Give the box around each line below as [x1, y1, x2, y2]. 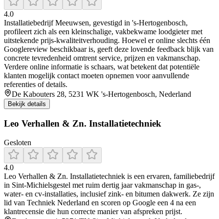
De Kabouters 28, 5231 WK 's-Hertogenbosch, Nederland [12, 90, 191, 99]
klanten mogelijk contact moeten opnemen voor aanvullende [4, 71, 189, 80]
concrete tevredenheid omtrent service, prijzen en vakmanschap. [4, 54, 200, 63]
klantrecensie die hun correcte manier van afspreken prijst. [4, 207, 182, 216]
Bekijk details [8, 100, 46, 108]
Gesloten [4, 138, 31, 147]
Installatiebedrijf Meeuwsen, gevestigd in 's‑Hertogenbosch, [4, 19, 188, 27]
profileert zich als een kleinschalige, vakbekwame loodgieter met [4, 27, 202, 36]
